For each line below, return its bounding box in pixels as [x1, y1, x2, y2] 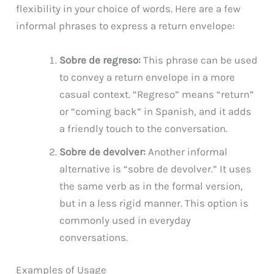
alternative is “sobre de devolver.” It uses [59, 162, 252, 175]
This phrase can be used [141, 53, 258, 66]
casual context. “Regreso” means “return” [59, 87, 254, 100]
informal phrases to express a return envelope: [16, 20, 235, 32]
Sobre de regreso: [59, 53, 141, 66]
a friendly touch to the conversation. [59, 122, 228, 135]
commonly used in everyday [59, 213, 191, 226]
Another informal [146, 145, 228, 158]
